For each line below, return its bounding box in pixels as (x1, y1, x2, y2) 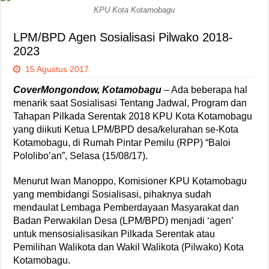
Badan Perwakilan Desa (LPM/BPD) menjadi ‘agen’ (13, 215, 234, 226)
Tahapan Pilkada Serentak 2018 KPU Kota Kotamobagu (13, 110, 253, 121)
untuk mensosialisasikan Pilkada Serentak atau (13, 228, 216, 239)
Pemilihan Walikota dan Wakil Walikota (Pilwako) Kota (13, 241, 244, 252)
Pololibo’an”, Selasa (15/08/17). (13, 150, 148, 161)
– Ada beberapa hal (162, 84, 248, 95)
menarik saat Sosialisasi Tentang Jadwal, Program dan (13, 97, 247, 108)
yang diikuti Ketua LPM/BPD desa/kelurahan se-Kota (13, 124, 239, 134)
